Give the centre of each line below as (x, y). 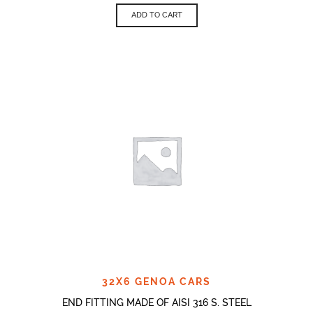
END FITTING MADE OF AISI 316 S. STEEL (156, 302)
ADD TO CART (156, 15)
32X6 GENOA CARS (156, 281)
